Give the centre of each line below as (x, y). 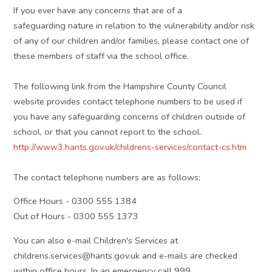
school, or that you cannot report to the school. (108, 131)
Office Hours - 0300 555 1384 (75, 201)
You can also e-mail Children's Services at (96, 240)
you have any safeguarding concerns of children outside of (130, 116)
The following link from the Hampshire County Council (120, 86)
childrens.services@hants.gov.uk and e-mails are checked (126, 255)
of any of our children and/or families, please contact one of (131, 40)
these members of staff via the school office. (101, 56)
